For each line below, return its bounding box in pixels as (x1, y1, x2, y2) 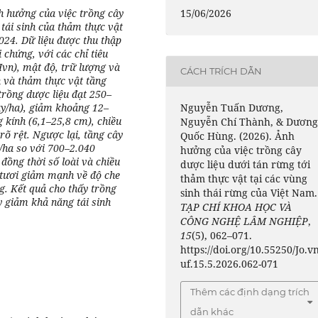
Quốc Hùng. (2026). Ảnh (180, 128, 295, 143)
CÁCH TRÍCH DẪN (180, 65, 263, 77)
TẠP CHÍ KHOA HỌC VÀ (180, 199, 292, 214)
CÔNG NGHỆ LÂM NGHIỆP (180, 214, 309, 228)
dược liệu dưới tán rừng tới (180, 157, 311, 171)
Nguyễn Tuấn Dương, (180, 100, 284, 114)
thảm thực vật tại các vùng (180, 171, 308, 185)
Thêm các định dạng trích (190, 285, 310, 297)
